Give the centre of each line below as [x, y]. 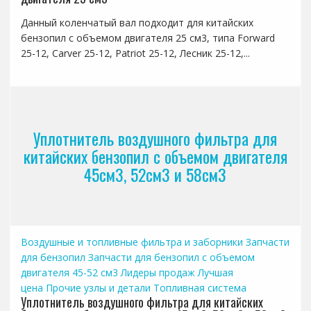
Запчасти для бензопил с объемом [171, 258]
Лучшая [215, 273]
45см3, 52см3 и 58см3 [155, 175]
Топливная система [200, 288]
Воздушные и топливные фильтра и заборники [132, 242]
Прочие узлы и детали [98, 288]
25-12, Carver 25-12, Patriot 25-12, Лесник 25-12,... [135, 53]
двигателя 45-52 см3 [69, 273]
